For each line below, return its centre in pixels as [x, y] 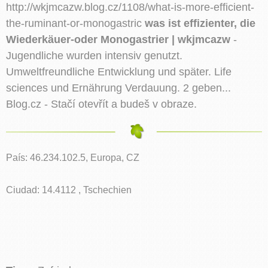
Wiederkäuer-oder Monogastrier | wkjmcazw [118, 39]
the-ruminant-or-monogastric [75, 23]
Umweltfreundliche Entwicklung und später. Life [119, 71]
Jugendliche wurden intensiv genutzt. [94, 55]
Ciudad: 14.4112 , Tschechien [69, 189]
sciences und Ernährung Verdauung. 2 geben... [118, 88]
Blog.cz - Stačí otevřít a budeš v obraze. [101, 104]
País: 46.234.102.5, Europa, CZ [73, 157]
